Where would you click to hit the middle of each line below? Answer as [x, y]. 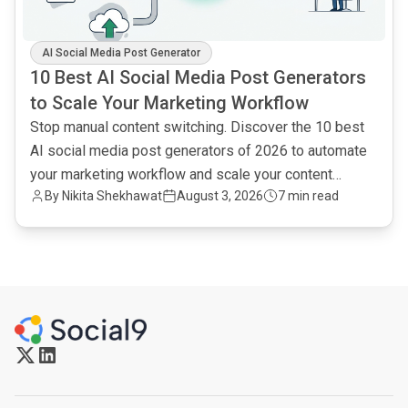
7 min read [308, 196]
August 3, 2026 [220, 196]
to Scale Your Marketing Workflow [169, 103]
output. [51, 198]
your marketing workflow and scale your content [181, 174]
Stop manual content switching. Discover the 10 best [197, 127]
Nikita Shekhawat [112, 196]
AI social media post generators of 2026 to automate [199, 151]
